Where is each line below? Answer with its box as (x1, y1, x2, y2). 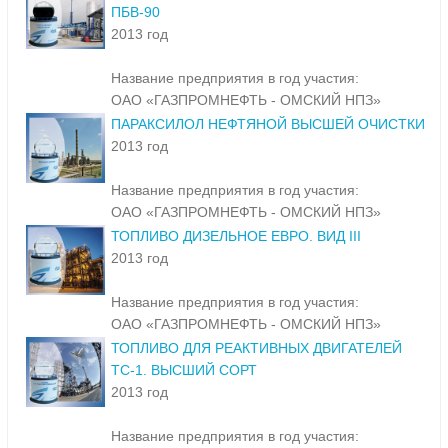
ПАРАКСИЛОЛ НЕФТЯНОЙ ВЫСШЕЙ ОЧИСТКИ (111, 116, 425, 133)
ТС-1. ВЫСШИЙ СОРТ (111, 362, 257, 379)
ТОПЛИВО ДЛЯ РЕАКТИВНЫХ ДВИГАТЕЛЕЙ (111, 340, 402, 357)
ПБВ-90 (111, 4, 160, 21)
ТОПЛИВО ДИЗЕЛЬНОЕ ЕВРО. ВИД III (111, 228, 361, 245)
